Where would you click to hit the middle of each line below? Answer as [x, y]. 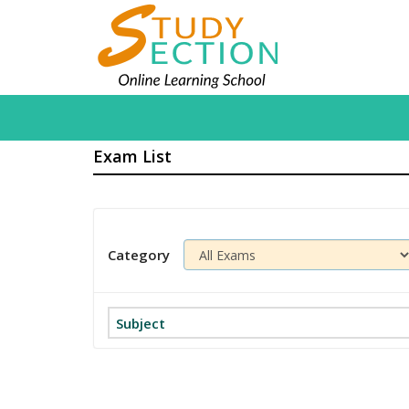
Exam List [132, 156]
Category [139, 255]
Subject [141, 323]
